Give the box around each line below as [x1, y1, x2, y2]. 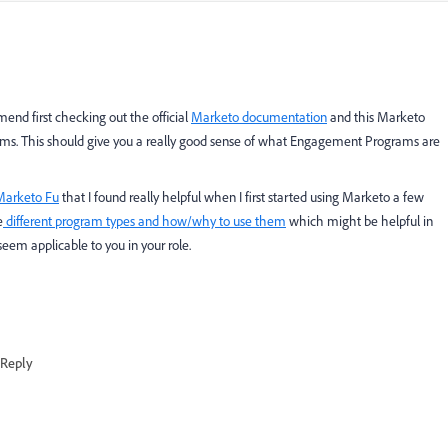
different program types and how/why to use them [3, 212, 286, 230]
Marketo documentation [191, 108, 327, 126]
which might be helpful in [286, 212, 433, 230]
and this [327, 108, 377, 126]
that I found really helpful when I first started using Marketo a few [59, 188, 424, 206]
